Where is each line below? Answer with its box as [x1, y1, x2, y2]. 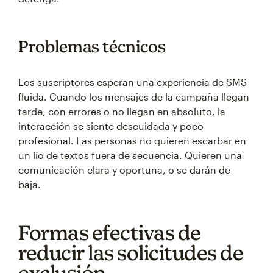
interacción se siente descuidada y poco [18, 120, 204, 132]
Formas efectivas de [18, 221, 201, 244]
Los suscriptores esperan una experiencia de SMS [18, 76, 247, 88]
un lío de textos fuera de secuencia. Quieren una [18, 149, 242, 161]
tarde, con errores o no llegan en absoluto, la [18, 105, 225, 117]
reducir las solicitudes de [18, 241, 243, 264]
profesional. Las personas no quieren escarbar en [18, 135, 246, 146]
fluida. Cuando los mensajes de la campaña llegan [18, 91, 249, 102]
